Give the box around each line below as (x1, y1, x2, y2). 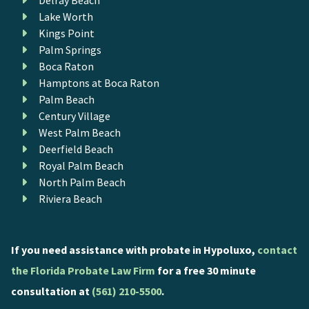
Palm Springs (38, 42, 101, 57)
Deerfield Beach (38, 141, 113, 156)
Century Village (38, 108, 110, 123)
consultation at (10, 283, 92, 298)
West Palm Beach (38, 125, 121, 139)
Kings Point (38, 26, 94, 40)
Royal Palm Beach (38, 158, 123, 172)
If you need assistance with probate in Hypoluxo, (10, 242, 257, 257)
